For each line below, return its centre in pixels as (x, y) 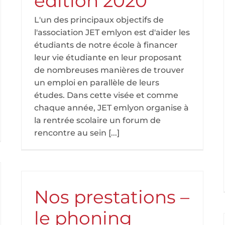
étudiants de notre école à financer (106, 45)
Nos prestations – (112, 197)
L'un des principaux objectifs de (99, 20)
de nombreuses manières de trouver (109, 70)
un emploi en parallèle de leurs (97, 83)
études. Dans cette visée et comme (106, 95)
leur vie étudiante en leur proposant (108, 58)
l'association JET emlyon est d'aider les (112, 32)
